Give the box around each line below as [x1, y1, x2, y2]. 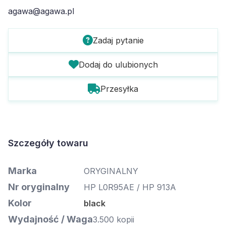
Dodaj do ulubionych [78, 60, 158, 70]
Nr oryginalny [8, 182, 70, 192]
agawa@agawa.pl [8, 6, 74, 16]
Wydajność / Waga [8, 214, 93, 224]
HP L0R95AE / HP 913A [84, 182, 176, 192]
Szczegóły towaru [8, 138, 88, 148]
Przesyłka [100, 84, 138, 94]
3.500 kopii [93, 214, 134, 224]
